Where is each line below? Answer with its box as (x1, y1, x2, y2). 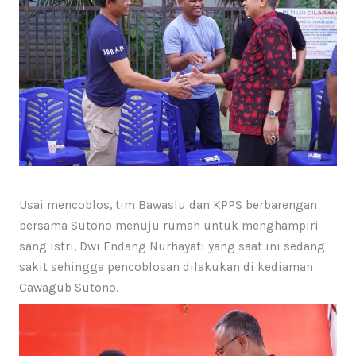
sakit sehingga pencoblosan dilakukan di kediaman (18, 260, 313, 275)
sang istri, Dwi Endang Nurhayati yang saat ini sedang (18, 239, 325, 254)
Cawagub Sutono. (18, 281, 118, 296)
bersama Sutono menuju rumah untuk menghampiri (18, 219, 319, 234)
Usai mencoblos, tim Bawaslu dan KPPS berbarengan (18, 198, 317, 213)
